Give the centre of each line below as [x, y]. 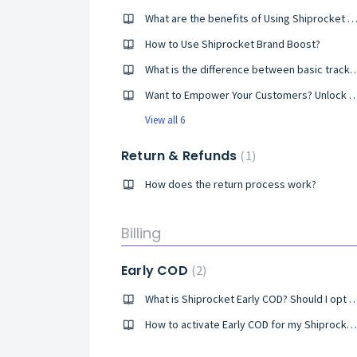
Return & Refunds [181, 156]
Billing [141, 233]
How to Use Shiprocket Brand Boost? [233, 44]
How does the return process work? [231, 184]
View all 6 [165, 120]
